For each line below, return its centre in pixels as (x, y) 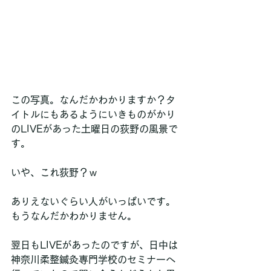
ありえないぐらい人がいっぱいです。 (93, 201)
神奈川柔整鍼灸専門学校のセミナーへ (93, 259)
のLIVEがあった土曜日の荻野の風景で (94, 129)
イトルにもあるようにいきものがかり (93, 114)
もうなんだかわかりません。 (74, 216)
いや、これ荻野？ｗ (54, 172)
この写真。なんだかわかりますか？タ (93, 100)
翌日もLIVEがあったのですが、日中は (94, 245)
